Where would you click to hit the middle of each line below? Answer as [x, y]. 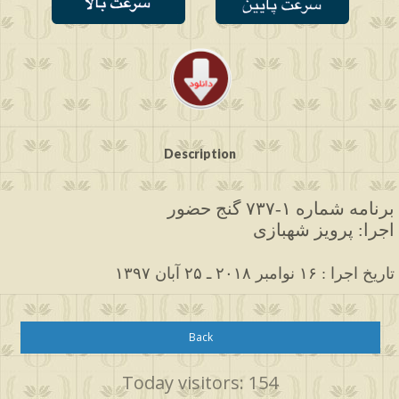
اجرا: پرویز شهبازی [324, 229]
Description [199, 153]
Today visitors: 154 [199, 382]
